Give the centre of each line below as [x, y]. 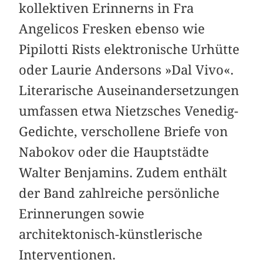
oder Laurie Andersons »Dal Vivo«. [127, 70]
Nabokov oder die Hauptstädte [114, 152]
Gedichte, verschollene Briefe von [124, 132]
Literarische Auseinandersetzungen [129, 91]
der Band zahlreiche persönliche [119, 193]
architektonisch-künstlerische [111, 235]
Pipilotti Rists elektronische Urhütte [129, 50]
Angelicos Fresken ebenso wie [112, 29]
